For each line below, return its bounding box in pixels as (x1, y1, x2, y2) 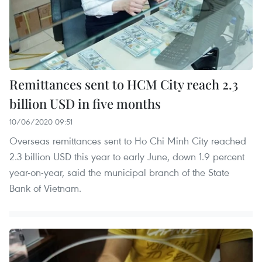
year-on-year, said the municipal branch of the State (9, 165, 229, 179)
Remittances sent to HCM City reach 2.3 (9, 75, 238, 93)
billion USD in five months (9, 94, 161, 112)
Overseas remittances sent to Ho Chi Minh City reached (9, 133, 246, 147)
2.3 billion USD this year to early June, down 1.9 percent (9, 149, 244, 163)
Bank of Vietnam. (9, 181, 81, 195)
